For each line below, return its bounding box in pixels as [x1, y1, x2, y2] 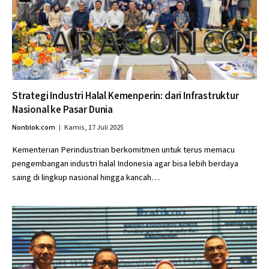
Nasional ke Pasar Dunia [12, 103, 113, 117]
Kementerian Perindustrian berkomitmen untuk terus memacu [12, 144, 235, 156]
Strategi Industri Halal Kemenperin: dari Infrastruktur [12, 89, 239, 103]
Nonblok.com [12, 122, 55, 133]
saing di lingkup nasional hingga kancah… [12, 171, 160, 184]
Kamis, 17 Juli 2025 [64, 122, 124, 133]
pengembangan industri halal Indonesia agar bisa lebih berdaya [12, 157, 238, 170]
